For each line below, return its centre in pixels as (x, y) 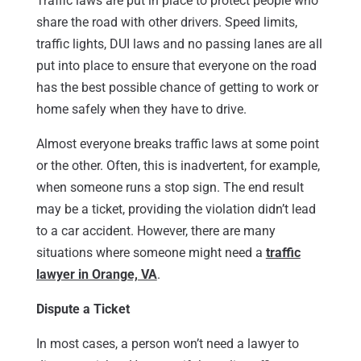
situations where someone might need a (151, 252)
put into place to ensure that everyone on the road (176, 65)
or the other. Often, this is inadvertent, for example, (178, 165)
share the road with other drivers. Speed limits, (166, 22)
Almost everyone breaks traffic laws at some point (177, 143)
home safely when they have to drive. (141, 109)
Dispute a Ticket (83, 309)
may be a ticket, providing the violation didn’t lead (176, 209)
